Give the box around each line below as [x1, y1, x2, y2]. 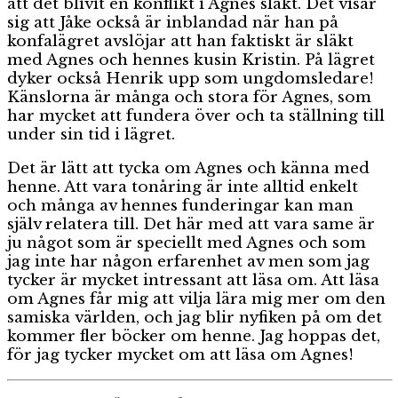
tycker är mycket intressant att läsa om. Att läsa [7, 271, 379, 291]
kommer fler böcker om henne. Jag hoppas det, [7, 327, 380, 346]
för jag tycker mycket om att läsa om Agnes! [7, 346, 354, 365]
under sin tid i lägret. [7, 125, 175, 145]
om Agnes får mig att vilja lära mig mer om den [7, 290, 386, 309]
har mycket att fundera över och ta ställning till [7, 107, 385, 126]
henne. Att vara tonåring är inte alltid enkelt [7, 178, 358, 197]
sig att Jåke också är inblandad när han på [7, 13, 338, 33]
